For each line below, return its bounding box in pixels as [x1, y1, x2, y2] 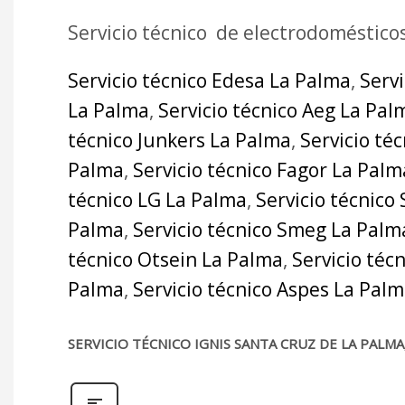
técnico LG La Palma [68, 187, 247, 212]
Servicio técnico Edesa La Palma [68, 68, 351, 93]
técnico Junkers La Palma [68, 127, 291, 153]
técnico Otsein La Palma [68, 247, 283, 272]
